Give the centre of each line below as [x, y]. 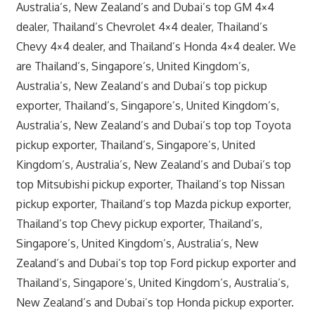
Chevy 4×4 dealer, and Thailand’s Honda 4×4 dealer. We [156, 46]
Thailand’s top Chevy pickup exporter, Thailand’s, [139, 223]
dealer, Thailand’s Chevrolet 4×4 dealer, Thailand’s [142, 26]
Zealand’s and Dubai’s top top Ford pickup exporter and [156, 263]
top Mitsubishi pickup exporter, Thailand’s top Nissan [150, 184]
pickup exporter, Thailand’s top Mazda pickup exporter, [153, 204]
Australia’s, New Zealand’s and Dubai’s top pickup [141, 85]
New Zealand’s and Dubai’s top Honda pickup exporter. [155, 302]
